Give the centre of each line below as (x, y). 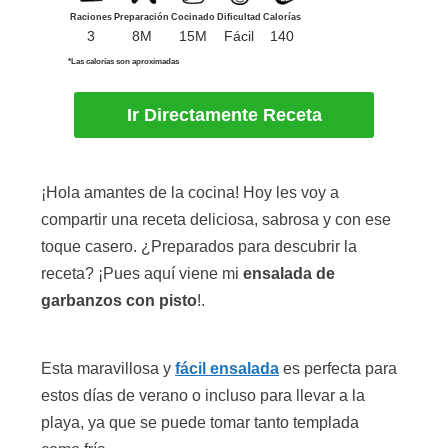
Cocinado (193, 17)
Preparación (141, 17)
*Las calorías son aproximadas (123, 62)
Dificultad (239, 17)
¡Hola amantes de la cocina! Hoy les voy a (190, 193)
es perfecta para (338, 368)
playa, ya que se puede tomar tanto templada (200, 422)
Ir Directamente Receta (224, 115)
